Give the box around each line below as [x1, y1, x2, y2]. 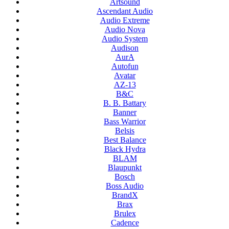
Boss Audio [106, 181, 144, 191]
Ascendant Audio [97, 7, 153, 16]
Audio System [102, 34, 148, 43]
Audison [111, 43, 139, 53]
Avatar [114, 71, 135, 80]
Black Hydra [104, 145, 146, 154]
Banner [113, 108, 136, 117]
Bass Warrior [104, 117, 146, 126]
